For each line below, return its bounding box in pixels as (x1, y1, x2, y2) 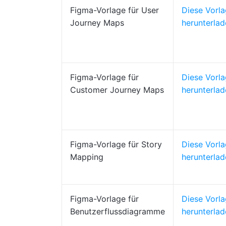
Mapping (70, 152, 103, 162)
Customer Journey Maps (70, 85, 164, 95)
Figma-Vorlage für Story (70, 139, 162, 149)
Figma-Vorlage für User (70, 5, 159, 15)
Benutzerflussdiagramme (70, 206, 165, 216)
